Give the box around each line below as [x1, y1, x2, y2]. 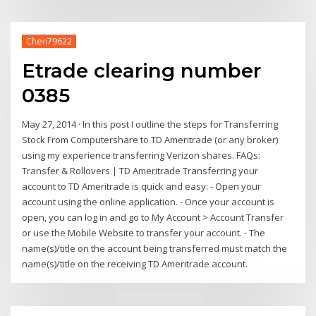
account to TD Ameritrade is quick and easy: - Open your [22, 180, 262, 193]
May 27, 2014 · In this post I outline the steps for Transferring [22, 118, 279, 131]
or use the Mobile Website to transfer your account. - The [22, 226, 266, 240]
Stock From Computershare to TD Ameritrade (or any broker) [22, 133, 279, 147]
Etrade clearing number [22, 58, 262, 83]
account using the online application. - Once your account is [22, 195, 275, 209]
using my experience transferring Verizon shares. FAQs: [22, 149, 261, 162]
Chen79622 [25, 35, 72, 47]
